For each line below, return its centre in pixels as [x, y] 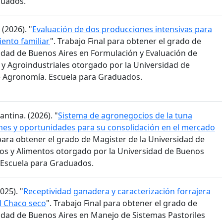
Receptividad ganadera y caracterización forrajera [117, 192]
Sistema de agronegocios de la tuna [125, 116]
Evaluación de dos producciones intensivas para [122, 29]
